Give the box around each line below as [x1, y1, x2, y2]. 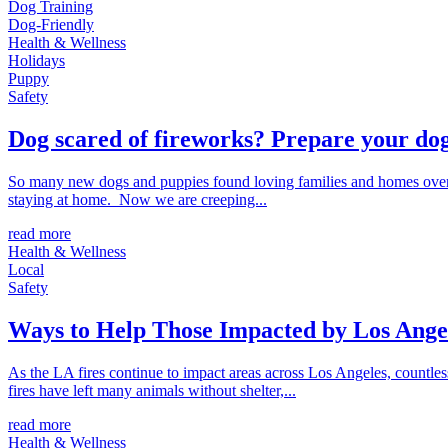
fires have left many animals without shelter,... [8, 381, 296, 399]
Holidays [8, 51, 65, 69]
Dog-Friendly [8, 15, 94, 33]
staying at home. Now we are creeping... [8, 190, 267, 208]
